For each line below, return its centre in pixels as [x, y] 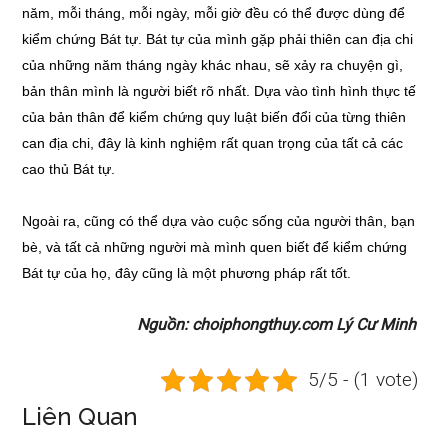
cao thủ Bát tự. [69, 169]
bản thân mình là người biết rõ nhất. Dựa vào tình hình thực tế [219, 91]
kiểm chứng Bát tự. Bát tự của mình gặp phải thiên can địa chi [218, 39]
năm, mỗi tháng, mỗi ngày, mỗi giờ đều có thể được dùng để [214, 13]
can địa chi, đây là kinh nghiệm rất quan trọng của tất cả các [213, 143]
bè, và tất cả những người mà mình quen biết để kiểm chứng [215, 247]
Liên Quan [80, 416]
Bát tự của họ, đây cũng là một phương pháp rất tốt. [187, 273]
